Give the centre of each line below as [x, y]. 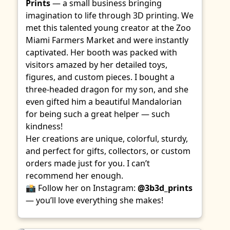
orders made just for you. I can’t [88, 163]
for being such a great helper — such [98, 114]
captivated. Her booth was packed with [101, 52]
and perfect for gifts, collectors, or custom [108, 151]
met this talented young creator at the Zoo [108, 28]
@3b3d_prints [165, 188]
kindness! [44, 126]
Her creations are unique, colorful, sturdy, [107, 139]
